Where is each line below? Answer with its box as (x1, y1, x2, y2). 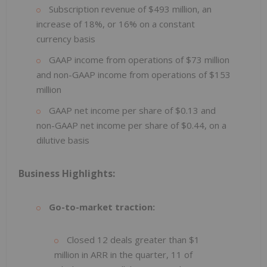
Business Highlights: (18, 167, 115, 181)
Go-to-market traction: (49, 201, 155, 213)
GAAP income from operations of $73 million (46, 54, 229, 66)
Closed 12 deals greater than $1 (64, 234, 200, 246)
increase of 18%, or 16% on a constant (36, 18, 195, 30)
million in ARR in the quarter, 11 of (54, 249, 193, 261)
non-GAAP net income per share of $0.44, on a (36, 119, 226, 132)
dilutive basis (36, 134, 89, 147)
